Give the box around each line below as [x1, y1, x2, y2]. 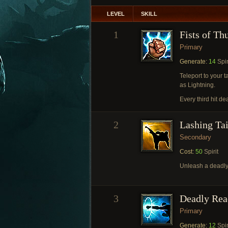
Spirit [203, 148, 218, 155]
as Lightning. [180, 81, 215, 89]
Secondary [180, 133, 211, 141]
